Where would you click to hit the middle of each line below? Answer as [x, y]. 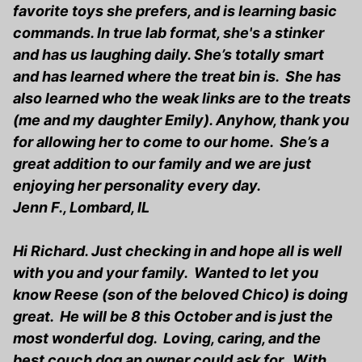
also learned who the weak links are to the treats [182, 99]
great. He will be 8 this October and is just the [173, 317]
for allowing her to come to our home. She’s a [171, 142]
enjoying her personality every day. [137, 186]
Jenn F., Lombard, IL [81, 208]
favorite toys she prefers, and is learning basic [175, 11]
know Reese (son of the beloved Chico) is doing [180, 295]
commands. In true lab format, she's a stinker [168, 33]
